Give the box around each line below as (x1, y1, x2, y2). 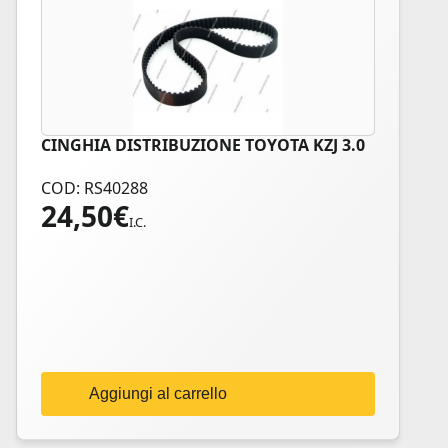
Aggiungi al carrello (89, 385, 227, 402)
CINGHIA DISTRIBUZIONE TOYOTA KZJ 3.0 (41, 134, 365, 156)
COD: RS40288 (41, 177, 148, 199)
